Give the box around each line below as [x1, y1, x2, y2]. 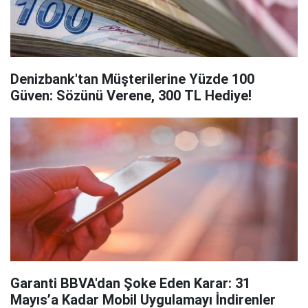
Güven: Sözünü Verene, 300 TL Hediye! [10, 87, 252, 104]
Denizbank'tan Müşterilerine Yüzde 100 [10, 71, 254, 87]
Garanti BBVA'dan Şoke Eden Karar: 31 [10, 275, 250, 291]
